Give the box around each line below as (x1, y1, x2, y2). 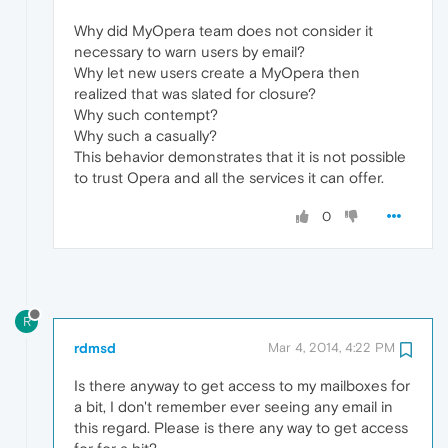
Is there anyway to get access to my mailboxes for (74, 376, 410, 394)
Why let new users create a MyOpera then (74, 64, 360, 82)
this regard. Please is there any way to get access (74, 418, 408, 436)
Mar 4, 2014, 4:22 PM (268, 339, 395, 355)
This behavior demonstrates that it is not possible (74, 148, 406, 166)
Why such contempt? (74, 106, 218, 124)
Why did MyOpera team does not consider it (74, 22, 373, 40)
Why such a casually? (74, 127, 217, 145)
